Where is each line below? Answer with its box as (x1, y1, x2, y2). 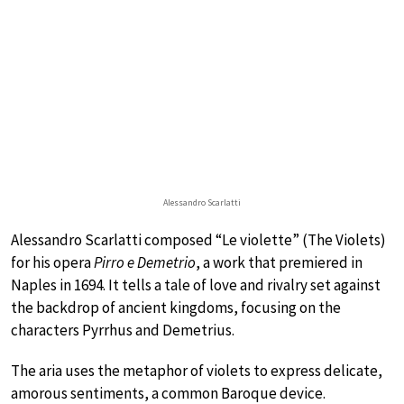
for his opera (11, 252, 94, 272)
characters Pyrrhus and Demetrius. (11, 319, 234, 340)
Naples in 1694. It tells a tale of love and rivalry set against (11, 274, 381, 295)
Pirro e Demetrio (94, 252, 196, 272)
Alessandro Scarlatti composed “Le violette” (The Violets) (11, 229, 386, 250)
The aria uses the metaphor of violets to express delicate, (11, 360, 382, 381)
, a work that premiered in (196, 252, 363, 272)
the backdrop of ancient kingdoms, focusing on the (11, 297, 341, 317)
